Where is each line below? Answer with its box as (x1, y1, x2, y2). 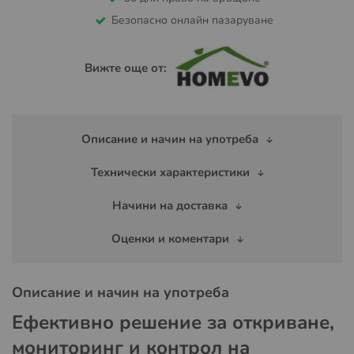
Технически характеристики (90, 164, 250, 180)
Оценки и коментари (111, 230, 229, 247)
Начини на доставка (112, 197, 228, 213)
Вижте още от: (85, 59, 167, 76)
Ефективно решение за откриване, (12, 309, 334, 335)
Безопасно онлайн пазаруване (111, 12, 273, 28)
